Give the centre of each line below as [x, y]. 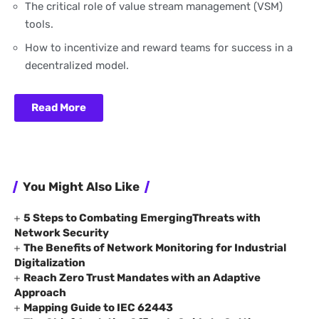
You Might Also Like [81, 186]
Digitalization [50, 262]
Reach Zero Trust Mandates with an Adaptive [142, 277]
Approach [40, 292]
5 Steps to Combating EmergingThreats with [142, 218]
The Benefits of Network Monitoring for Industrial [155, 247]
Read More [59, 108]
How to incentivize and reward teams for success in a [159, 47]
